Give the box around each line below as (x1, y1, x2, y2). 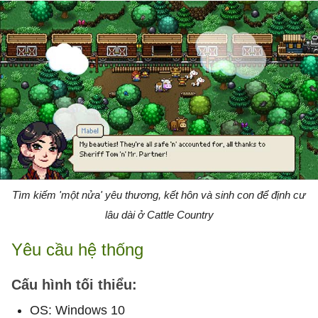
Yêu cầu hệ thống (11, 239, 143, 259)
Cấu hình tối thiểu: (11, 276, 137, 292)
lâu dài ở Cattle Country (104, 208, 214, 221)
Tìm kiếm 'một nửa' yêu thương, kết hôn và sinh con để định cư (12, 188, 306, 201)
